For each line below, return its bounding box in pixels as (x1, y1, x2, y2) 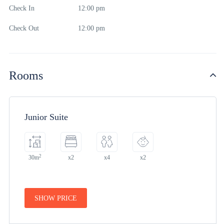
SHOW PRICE (34, 194, 77, 202)
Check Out (9, 24, 39, 32)
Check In (9, 4, 34, 12)
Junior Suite (24, 112, 68, 122)
